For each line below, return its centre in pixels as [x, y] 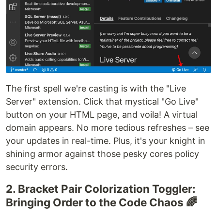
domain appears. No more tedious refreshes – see [108, 127]
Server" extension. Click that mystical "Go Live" [102, 101]
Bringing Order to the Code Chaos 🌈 [101, 202]
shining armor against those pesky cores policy [102, 154]
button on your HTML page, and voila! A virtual [102, 114]
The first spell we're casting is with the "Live [96, 88]
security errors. [37, 167]
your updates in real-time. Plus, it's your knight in [106, 140]
